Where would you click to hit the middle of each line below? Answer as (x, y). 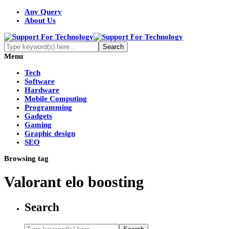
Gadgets (38, 116)
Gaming (38, 125)
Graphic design (50, 133)
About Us (40, 20)
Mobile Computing (56, 99)
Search (42, 208)
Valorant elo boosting (74, 182)
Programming (48, 107)
